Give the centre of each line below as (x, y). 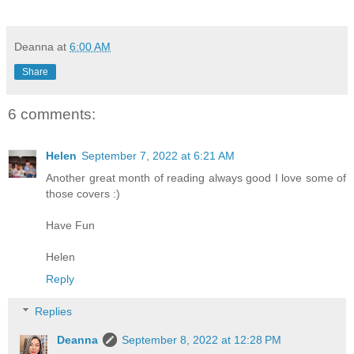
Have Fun (70, 225)
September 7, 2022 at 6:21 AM (158, 155)
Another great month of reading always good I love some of (196, 177)
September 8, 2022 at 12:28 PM (202, 340)
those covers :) (83, 193)
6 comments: (52, 115)
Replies (54, 312)
